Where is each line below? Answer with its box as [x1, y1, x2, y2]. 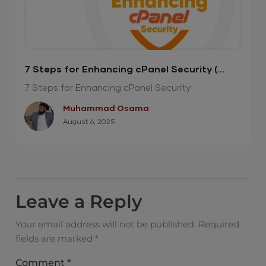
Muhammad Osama [63, 104, 150, 113]
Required [198, 218, 240, 230]
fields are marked [15, 232, 96, 244]
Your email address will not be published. [15, 218, 197, 230]
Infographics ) [24, 78, 93, 88]
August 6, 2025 [63, 118, 115, 126]
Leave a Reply [15, 190, 142, 213]
